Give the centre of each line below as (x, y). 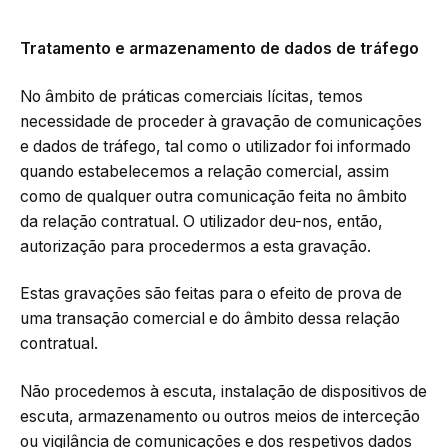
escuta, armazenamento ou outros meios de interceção (220, 416)
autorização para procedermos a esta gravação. (195, 246)
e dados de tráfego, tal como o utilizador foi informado (215, 146)
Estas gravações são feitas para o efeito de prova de (211, 294)
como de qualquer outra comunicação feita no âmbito (213, 196)
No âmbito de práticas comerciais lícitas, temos (191, 96)
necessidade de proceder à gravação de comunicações (221, 121)
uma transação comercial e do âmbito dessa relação (210, 319)
